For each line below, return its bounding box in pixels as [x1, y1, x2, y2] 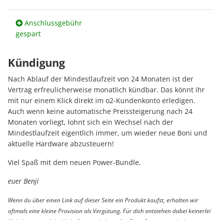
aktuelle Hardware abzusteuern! [8, 139, 114, 149]
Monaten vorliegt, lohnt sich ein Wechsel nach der [8, 117, 173, 127]
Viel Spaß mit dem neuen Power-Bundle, [8, 158, 141, 167]
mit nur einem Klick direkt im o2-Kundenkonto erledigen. [8, 96, 195, 106]
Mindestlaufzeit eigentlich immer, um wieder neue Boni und [8, 128, 207, 138]
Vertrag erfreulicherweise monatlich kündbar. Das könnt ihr [8, 85, 205, 95]
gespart [16, 29, 41, 39]
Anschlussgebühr [23, 18, 82, 28]
